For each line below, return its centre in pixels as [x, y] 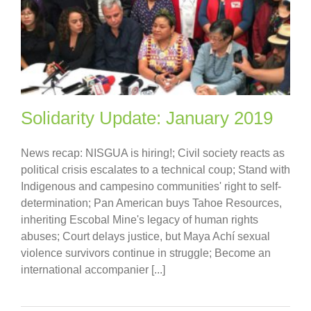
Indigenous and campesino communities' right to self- [151, 187]
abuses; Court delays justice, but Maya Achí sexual [145, 237]
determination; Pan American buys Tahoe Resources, [151, 203]
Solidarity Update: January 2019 [147, 118]
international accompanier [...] [93, 270]
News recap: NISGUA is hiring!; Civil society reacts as [153, 153]
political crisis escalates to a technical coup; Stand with [155, 170]
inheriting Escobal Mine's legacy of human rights [140, 220]
